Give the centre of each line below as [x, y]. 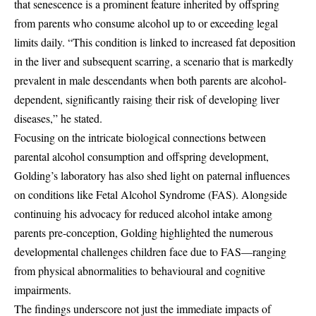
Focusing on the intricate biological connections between [140, 138]
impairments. [43, 290]
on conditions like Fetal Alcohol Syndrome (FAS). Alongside [151, 195]
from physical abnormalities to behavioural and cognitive [140, 271]
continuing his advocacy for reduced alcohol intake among [143, 214]
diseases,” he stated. [58, 119]
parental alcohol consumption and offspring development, [141, 157]
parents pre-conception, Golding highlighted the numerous [144, 233]
